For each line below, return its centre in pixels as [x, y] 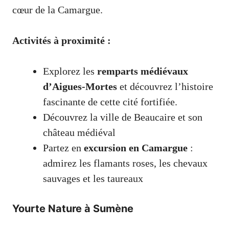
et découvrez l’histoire [165, 87]
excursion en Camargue [136, 148]
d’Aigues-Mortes [80, 87]
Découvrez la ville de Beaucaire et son [123, 117]
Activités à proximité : [62, 41]
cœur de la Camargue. [58, 10]
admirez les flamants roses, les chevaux [125, 163]
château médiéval [79, 133]
